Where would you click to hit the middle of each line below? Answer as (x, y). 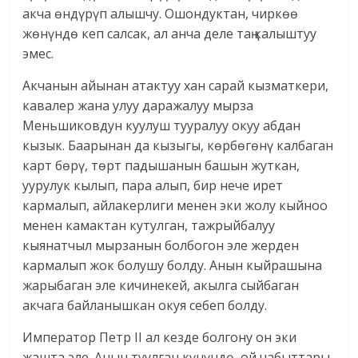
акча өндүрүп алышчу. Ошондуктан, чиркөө (161, 14)
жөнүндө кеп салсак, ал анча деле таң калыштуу (170, 34)
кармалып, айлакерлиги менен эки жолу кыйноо (175, 206)
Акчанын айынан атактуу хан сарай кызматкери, (176, 86)
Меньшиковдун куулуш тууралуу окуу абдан (162, 126)
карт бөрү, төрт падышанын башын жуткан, (161, 166)
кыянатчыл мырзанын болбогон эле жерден (161, 246)
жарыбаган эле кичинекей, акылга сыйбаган (161, 286)
